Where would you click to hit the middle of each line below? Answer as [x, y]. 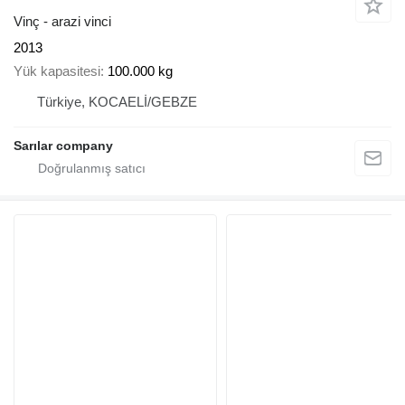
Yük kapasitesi [57, 71]
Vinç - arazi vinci [62, 21]
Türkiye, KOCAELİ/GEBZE [117, 102]
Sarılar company [63, 146]
